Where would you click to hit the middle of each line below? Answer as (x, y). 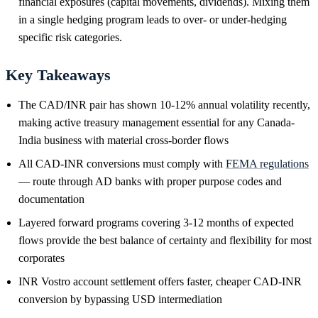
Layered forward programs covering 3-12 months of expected (156, 222)
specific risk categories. (70, 37)
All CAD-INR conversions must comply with (122, 163)
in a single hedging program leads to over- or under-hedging (153, 19)
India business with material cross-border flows (124, 140)
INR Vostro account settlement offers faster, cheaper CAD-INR (160, 281)
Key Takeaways (58, 75)
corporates (42, 258)
